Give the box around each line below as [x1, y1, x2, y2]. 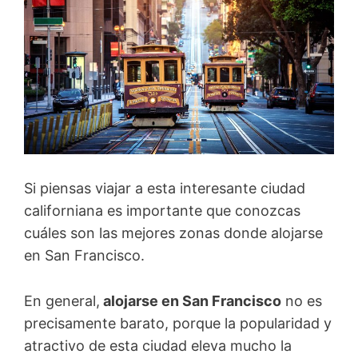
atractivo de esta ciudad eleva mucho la [24, 337, 292, 355]
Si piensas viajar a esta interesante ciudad [24, 180, 305, 197]
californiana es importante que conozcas [24, 202, 300, 220]
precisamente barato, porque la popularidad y [24, 315, 332, 332]
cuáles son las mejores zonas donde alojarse [24, 225, 323, 242]
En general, [24, 292, 100, 310]
